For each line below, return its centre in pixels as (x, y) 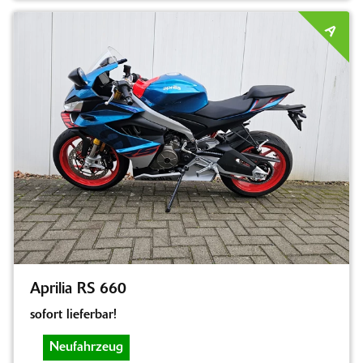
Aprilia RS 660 (78, 289)
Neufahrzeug (86, 347)
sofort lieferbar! (73, 315)
